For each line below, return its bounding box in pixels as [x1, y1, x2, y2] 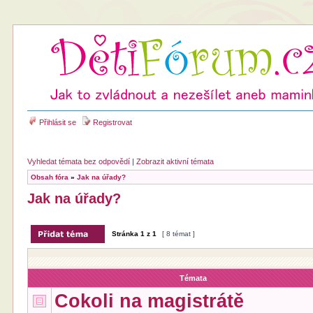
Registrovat [91, 118, 133, 126]
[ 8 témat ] [160, 230, 198, 238]
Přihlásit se [37, 118, 77, 126]
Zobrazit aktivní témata [136, 157, 214, 166]
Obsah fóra [31, 173, 69, 181]
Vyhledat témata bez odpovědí [27, 157, 131, 166]
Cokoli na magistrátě [54, 291, 245, 312]
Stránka [110, 230, 141, 238]
